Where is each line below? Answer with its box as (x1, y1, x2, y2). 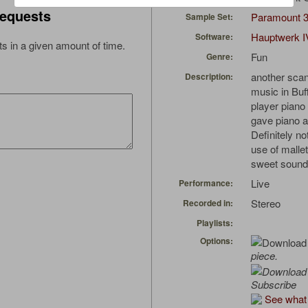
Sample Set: (186, 10, 233, 23)
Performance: (179, 177, 233, 190)
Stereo (251, 196, 280, 211)
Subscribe (251, 277, 296, 292)
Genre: (206, 50, 233, 63)
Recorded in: (183, 197, 233, 210)
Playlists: (197, 217, 233, 230)
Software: (195, 30, 233, 43)
